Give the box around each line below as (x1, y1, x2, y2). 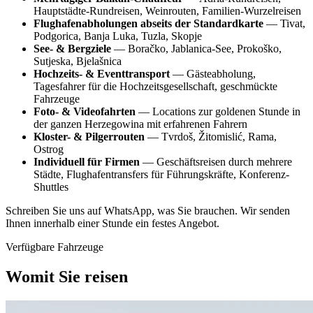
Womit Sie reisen (6, 267, 128, 286)
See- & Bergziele (34, 42, 111, 54)
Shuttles (34, 180, 68, 193)
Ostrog (34, 143, 64, 155)
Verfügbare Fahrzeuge (6, 240, 103, 253)
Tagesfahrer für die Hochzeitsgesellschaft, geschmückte (34, 80, 277, 92)
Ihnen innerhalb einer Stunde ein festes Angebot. (6, 217, 219, 229)
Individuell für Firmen (34, 155, 140, 168)
